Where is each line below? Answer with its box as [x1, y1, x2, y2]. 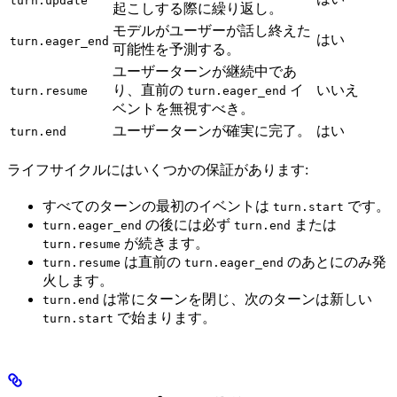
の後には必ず [142, 217, 234, 233]
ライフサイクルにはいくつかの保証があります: [7, 162, 308, 178]
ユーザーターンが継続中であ [113, 64, 297, 80]
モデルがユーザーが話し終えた [113, 23, 311, 39]
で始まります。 [113, 310, 216, 326]
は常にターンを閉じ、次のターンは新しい [99, 292, 372, 307]
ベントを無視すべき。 [113, 101, 254, 117]
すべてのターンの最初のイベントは [43, 198, 273, 214]
